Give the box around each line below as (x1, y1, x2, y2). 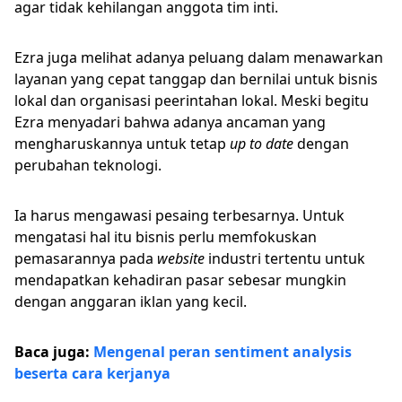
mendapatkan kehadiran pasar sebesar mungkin (14, 270, 346, 290)
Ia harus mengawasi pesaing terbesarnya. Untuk (14, 205, 345, 225)
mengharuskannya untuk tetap (14, 134, 226, 153)
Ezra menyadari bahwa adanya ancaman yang (14, 112, 326, 132)
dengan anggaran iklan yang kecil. (14, 292, 247, 311)
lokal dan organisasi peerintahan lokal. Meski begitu (14, 91, 369, 110)
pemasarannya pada (14, 249, 157, 268)
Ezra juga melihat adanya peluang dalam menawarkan (14, 48, 383, 67)
